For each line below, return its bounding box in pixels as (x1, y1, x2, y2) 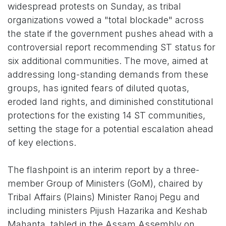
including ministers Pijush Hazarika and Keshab (8, 205, 207, 216)
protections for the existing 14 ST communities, (8, 110, 205, 121)
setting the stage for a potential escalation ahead (8, 124, 213, 135)
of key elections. (8, 137, 76, 148)
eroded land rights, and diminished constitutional (8, 96, 213, 107)
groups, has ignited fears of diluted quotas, (8, 83, 189, 94)
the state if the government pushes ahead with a (8, 28, 213, 39)
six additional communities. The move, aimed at (8, 55, 208, 67)
